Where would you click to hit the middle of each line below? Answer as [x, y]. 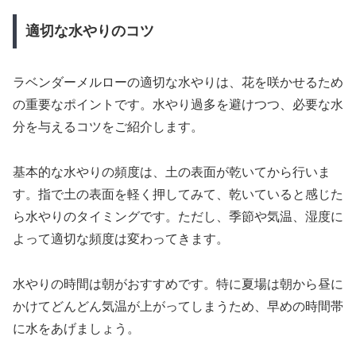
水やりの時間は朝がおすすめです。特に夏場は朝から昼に [178, 284]
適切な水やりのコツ [89, 31]
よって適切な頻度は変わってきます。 [121, 239]
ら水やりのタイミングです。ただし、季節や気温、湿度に [178, 217]
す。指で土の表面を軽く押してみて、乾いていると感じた [178, 195]
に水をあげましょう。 [76, 328]
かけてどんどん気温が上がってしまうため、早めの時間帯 [178, 306]
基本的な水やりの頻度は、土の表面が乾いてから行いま [172, 172]
